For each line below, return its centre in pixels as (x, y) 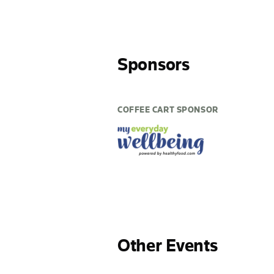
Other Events (168, 245)
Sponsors (154, 64)
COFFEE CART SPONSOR (168, 110)
